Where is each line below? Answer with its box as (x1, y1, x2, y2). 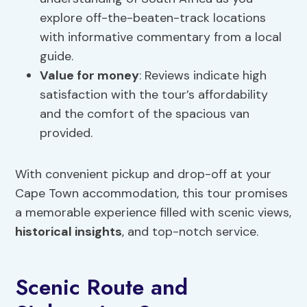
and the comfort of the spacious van (40, 106, 250, 123)
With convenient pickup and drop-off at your (15, 166, 272, 183)
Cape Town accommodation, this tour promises (15, 185, 288, 202)
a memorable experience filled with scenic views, (15, 204, 292, 221)
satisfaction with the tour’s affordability (40, 86, 269, 103)
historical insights (15, 223, 123, 241)
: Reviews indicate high (139, 67, 267, 84)
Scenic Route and (15, 271, 188, 304)
